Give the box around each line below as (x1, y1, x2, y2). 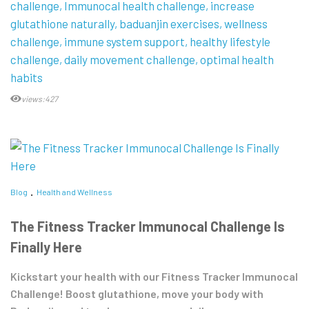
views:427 (21, 94, 58, 104)
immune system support (64, 34, 185, 49)
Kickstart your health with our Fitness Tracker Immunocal (10, 269, 298, 283)
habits (10, 70, 43, 85)
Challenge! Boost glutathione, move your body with (10, 286, 263, 300)
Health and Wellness (37, 187, 112, 197)
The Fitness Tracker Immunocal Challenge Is (10, 217, 285, 235)
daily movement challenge (64, 52, 195, 67)
